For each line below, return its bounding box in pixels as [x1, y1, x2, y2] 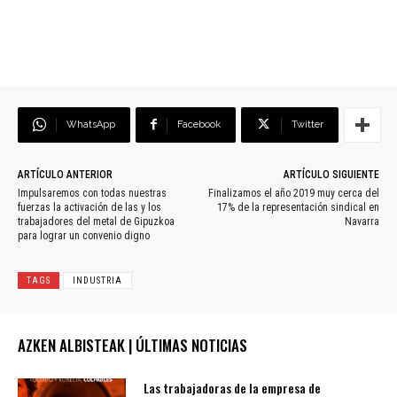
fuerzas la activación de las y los [18, 201, 161, 214]
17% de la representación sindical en [216, 201, 379, 214]
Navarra [344, 215, 379, 229]
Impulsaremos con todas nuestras [18, 187, 167, 200]
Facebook [177, 119, 221, 131]
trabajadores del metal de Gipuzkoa [18, 215, 175, 229]
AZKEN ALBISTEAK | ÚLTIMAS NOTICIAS [18, 334, 247, 357]
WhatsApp [66, 119, 115, 131]
